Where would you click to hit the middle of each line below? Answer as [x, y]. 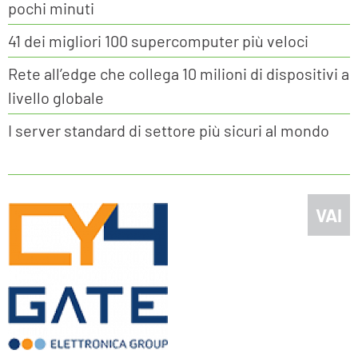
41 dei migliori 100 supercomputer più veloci [158, 41]
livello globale [56, 98]
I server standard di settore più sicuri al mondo [169, 131]
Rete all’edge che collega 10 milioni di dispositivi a [179, 74]
